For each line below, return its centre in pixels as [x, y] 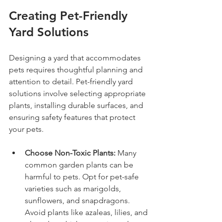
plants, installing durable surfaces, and [77, 105]
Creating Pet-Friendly [70, 16]
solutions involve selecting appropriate [78, 93]
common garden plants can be [80, 165]
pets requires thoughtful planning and [77, 70]
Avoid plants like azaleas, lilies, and [87, 212]
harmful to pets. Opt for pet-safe [83, 177]
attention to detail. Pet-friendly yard [72, 82]
